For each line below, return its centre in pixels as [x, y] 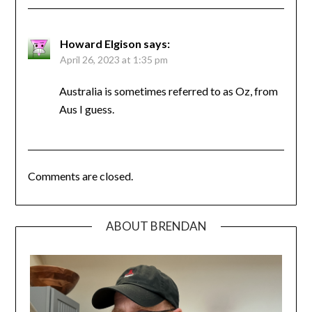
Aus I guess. [86, 109]
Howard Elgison [100, 44]
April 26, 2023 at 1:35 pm [114, 60]
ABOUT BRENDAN [156, 226]
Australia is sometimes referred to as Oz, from [168, 91]
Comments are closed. [80, 176]
